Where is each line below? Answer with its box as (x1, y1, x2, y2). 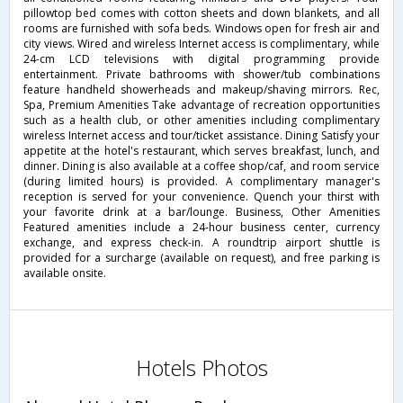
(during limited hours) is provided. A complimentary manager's (23, 174, 380, 190)
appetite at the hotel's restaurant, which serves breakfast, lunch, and (23, 143, 380, 159)
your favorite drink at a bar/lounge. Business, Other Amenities (23, 204, 380, 220)
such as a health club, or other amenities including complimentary (23, 112, 380, 129)
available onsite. (23, 265, 106, 282)
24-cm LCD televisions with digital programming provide (23, 51, 380, 67)
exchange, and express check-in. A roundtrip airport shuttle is (23, 235, 380, 251)
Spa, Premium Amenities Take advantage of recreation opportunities (23, 97, 380, 113)
